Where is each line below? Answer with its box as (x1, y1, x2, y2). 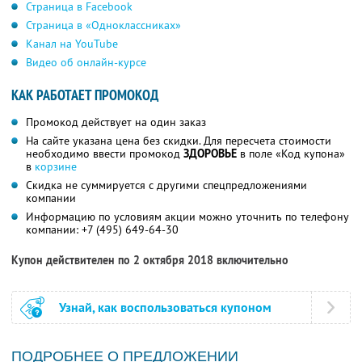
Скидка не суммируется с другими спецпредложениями (26, 178, 307, 193)
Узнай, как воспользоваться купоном (59, 299, 271, 317)
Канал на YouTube (26, 36, 118, 52)
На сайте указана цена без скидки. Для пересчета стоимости (26, 133, 331, 149)
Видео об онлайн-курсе (26, 55, 146, 70)
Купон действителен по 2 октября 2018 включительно (11, 253, 288, 268)
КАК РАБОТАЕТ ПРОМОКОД (11, 86, 158, 105)
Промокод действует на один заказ (26, 115, 206, 130)
